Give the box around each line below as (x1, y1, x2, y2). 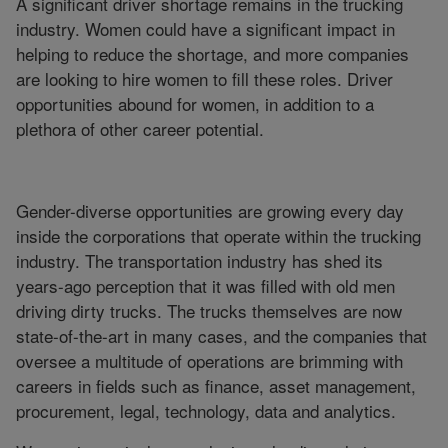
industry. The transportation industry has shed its (16, 247, 383, 273)
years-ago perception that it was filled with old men (16, 272, 395, 298)
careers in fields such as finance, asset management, (16, 372, 416, 398)
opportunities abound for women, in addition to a (16, 90, 374, 116)
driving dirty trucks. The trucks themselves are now (16, 297, 402, 323)
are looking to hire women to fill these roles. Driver (16, 65, 393, 91)
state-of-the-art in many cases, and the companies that (16, 322, 427, 348)
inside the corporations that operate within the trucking (16, 222, 421, 248)
